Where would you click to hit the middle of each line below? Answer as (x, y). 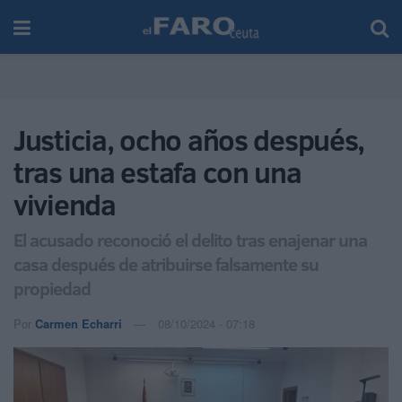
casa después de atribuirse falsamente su (166, 263)
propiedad (52, 288)
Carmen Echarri (79, 323)
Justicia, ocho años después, (189, 140)
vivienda (65, 205)
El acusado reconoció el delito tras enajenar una (190, 239)
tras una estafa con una (157, 172)
